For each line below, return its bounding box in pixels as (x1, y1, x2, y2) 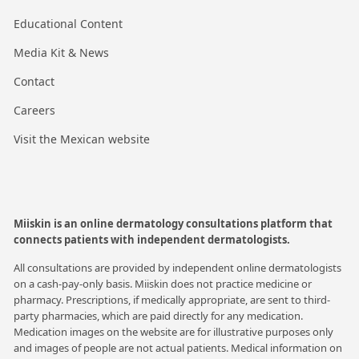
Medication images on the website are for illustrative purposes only (14, 324, 333, 339)
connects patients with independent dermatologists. (14, 232, 290, 247)
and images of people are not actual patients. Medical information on (14, 340, 342, 355)
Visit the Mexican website (14, 131, 150, 147)
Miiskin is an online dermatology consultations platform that (14, 216, 333, 231)
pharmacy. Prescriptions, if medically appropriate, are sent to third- (14, 292, 330, 307)
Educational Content (14, 15, 123, 31)
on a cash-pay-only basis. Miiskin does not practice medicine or (14, 276, 312, 291)
